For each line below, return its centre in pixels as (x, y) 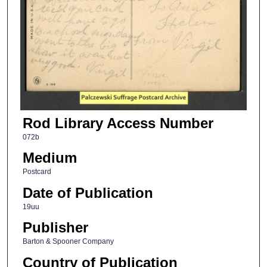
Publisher (55, 228)
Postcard (37, 172)
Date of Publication (88, 193)
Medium (49, 158)
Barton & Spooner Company (68, 242)
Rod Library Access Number (118, 123)
